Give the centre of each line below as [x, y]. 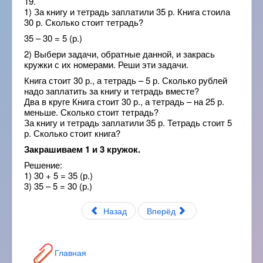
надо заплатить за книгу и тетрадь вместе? [112, 91]
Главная [70, 252]
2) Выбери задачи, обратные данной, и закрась [119, 54]
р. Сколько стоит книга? [72, 133]
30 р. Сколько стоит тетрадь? [84, 22]
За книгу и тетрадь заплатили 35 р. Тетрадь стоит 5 [128, 122]
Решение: [43, 165]
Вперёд [162, 211]
